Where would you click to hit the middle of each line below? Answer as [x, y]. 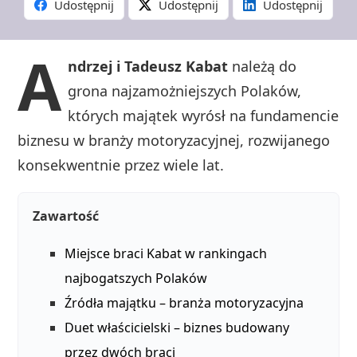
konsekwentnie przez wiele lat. [121, 165]
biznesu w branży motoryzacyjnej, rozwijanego [174, 141]
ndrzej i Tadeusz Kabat [148, 67]
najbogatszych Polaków [136, 279]
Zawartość [66, 216]
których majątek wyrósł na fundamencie [204, 116]
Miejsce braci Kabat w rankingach [166, 254]
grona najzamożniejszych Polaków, [185, 91]
